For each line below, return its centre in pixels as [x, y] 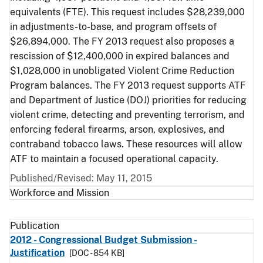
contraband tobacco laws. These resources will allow [126, 144]
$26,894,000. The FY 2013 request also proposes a [122, 41]
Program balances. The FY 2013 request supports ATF [128, 85]
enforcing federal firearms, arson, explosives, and [117, 129]
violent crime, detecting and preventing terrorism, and [127, 115]
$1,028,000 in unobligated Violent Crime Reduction [122, 71]
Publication [35, 226]
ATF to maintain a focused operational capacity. [114, 159]
